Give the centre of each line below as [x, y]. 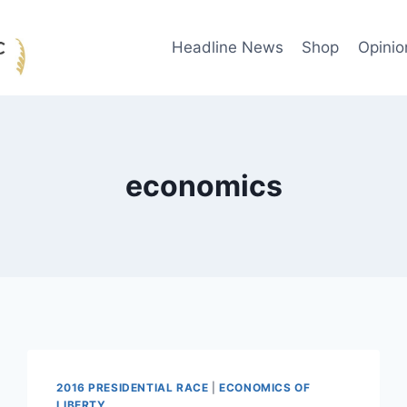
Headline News [227, 48]
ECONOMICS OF [265, 388]
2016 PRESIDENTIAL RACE [133, 388]
